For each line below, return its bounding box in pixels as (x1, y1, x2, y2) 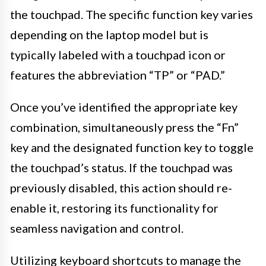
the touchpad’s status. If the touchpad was (10, 160, 233, 175)
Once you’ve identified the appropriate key (10, 100, 237, 115)
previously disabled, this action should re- (10, 180, 232, 195)
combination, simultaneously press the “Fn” (10, 120, 239, 135)
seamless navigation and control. (10, 221, 183, 236)
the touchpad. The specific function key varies (10, 7, 253, 22)
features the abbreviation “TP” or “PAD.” (10, 68, 225, 83)
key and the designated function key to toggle (10, 140, 254, 155)
